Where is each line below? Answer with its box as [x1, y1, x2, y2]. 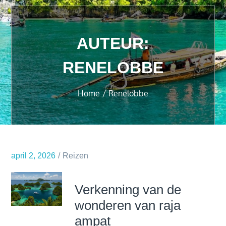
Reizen [63, 151, 89, 160]
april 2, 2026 [11, 151, 56, 160]
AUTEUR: [77, 34, 149, 52]
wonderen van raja [75, 198, 181, 213]
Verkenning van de [75, 182, 182, 197]
